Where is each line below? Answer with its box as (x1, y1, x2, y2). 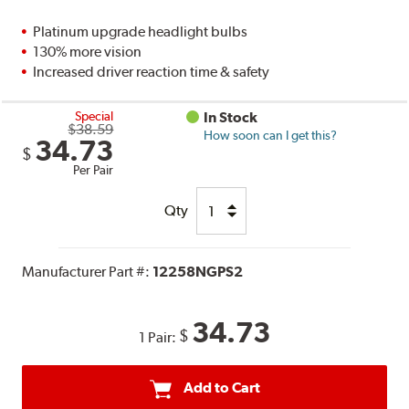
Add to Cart (183, 379, 260, 397)
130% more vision (33, 43, 142, 61)
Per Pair (73, 163, 114, 178)
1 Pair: (139, 329, 179, 347)
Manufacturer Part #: (22, 263, 153, 281)
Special (75, 109, 114, 124)
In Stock (204, 109, 258, 127)
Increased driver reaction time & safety (33, 63, 270, 81)
